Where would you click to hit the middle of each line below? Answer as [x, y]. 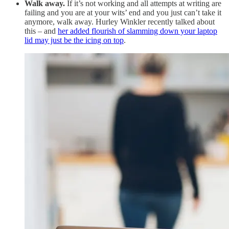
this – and [41, 31]
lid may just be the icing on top [74, 40]
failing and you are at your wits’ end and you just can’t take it [123, 13]
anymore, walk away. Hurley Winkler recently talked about [120, 22]
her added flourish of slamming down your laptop [138, 31]
